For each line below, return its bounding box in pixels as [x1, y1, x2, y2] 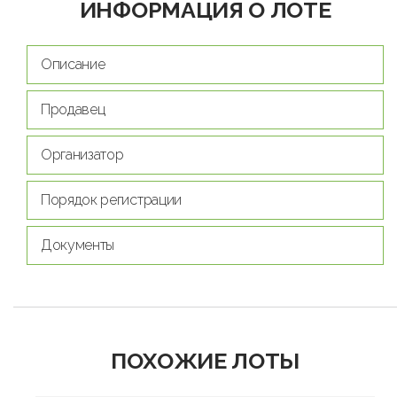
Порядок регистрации [41, 191, 182, 208]
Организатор [41, 145, 124, 163]
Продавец [41, 100, 105, 118]
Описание [41, 55, 105, 73]
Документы [41, 236, 115, 253]
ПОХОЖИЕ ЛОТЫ [111, 346, 300, 374]
